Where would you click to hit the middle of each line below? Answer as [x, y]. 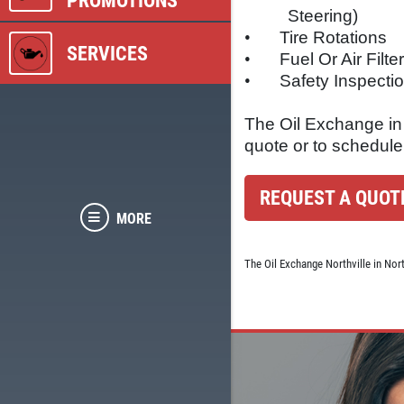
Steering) [323, 15]
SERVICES [107, 54]
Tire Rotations [333, 37]
